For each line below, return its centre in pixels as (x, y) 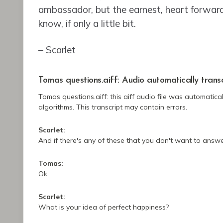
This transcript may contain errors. (132, 107)
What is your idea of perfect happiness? (104, 207)
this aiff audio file (139, 97)
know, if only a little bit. (87, 24)
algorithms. (57, 107)
